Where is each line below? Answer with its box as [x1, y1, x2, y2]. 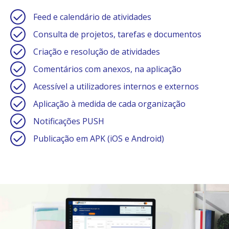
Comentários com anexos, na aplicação [33, 63, 181, 75]
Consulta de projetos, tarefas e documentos [33, 28, 201, 40]
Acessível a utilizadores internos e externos [33, 80, 199, 92]
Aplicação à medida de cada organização [33, 98, 186, 109]
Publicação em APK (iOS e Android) [33, 132, 164, 144]
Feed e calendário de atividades [33, 11, 151, 22]
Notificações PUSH [33, 115, 104, 127]
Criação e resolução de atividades [33, 45, 160, 57]
